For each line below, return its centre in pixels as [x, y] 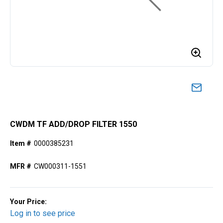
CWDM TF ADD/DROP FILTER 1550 [73, 124]
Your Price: [28, 202]
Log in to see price [43, 214]
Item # [21, 144]
